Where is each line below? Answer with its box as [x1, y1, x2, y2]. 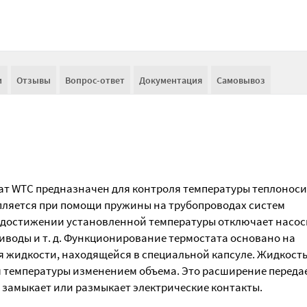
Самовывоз [217, 74, 265, 86]
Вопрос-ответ [65, 74, 125, 86]
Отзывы [16, 74, 51, 86]
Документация [139, 74, 202, 86]
